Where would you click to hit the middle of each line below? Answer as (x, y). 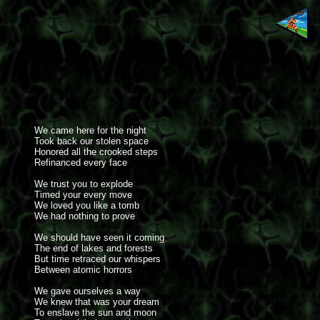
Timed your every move (83, 195)
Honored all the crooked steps (96, 152)
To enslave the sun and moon (95, 312)
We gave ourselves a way (87, 291)
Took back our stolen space (91, 141)
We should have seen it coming (99, 237)
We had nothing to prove (85, 216)
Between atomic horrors (83, 270)
